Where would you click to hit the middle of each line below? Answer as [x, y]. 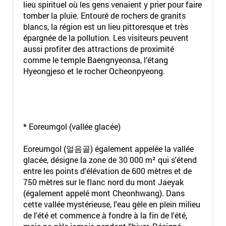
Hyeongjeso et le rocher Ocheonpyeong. [94, 71]
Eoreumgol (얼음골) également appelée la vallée [108, 149]
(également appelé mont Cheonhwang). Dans [104, 193]
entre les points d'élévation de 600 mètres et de [107, 171]
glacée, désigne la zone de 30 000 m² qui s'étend [110, 160]
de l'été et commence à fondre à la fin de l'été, [105, 215]
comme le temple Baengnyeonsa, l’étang [95, 60]
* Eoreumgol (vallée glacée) [72, 126]
